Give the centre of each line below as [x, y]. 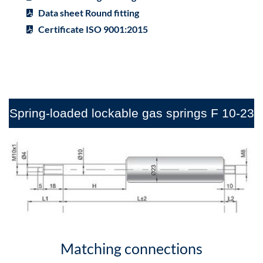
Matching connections [131, 249]
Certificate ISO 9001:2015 [93, 29]
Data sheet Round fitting [89, 13]
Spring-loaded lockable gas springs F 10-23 [131, 113]
